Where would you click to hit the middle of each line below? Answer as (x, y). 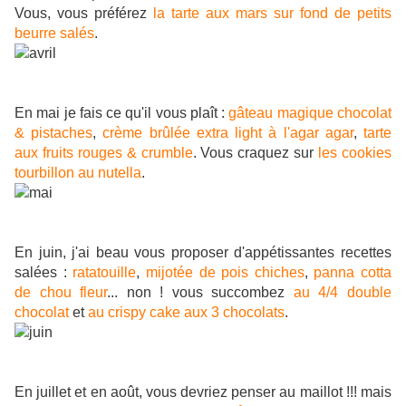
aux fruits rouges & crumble (104, 153)
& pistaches (54, 133)
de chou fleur (61, 293)
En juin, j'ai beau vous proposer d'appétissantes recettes (203, 253)
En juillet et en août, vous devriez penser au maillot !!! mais (203, 392)
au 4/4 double (343, 293)
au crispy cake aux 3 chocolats (186, 313)
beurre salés (54, 34)
